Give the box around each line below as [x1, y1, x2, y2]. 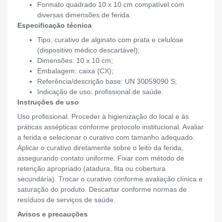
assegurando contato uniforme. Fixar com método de [17, 154, 184, 163]
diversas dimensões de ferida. [37, 11, 131, 19]
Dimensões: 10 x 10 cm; [37, 56, 113, 65]
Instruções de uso [17, 98, 79, 107]
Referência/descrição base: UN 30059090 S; [37, 77, 177, 86]
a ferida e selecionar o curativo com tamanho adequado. [17, 133, 195, 142]
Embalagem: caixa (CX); [37, 67, 113, 75]
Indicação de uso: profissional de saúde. [37, 88, 164, 96]
